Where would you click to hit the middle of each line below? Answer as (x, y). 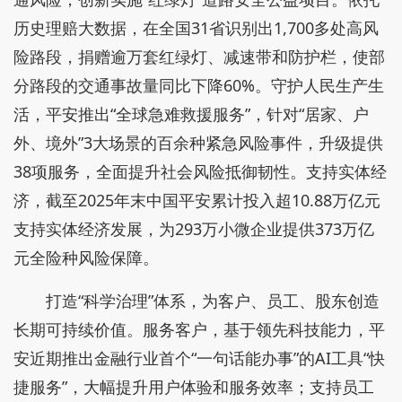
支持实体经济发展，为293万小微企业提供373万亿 (194, 229)
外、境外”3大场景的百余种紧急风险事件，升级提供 (198, 143)
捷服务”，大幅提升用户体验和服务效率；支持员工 (194, 387)
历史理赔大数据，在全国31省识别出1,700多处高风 (196, 28)
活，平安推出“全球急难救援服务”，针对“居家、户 (191, 114)
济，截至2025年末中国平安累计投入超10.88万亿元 (197, 200)
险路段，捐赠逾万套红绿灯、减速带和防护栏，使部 (199, 57)
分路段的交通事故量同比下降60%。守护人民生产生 (199, 85)
